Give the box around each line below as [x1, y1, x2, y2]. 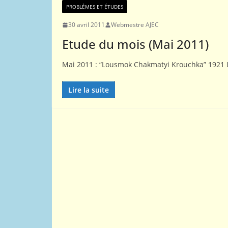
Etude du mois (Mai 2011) [62, 36, 209, 52]
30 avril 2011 [68, 20, 105, 29]
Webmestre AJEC [111, 20, 159, 29]
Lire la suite [68, 85, 109, 95]
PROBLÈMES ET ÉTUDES [66, 3, 123, 10]
